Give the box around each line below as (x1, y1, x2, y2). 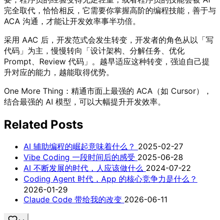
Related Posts (4, 117, 83, 132)
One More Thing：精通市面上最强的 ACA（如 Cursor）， (4, 85, 212, 96)
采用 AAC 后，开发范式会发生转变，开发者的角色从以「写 (4, 34, 214, 45)
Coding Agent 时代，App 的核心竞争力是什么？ (24, 173, 197, 184)
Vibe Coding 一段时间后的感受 (24, 152, 135, 162)
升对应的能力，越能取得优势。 (4, 67, 114, 77)
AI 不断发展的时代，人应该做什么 (24, 163, 143, 173)
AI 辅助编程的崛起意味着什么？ (24, 141, 136, 151)
